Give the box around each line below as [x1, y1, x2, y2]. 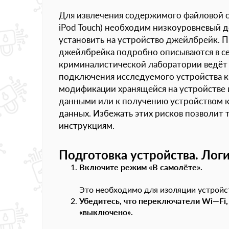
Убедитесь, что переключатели [79, 196, 202, 205]
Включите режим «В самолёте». [79, 162, 202, 172]
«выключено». [79, 207, 133, 217]
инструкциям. [59, 120, 114, 131]
